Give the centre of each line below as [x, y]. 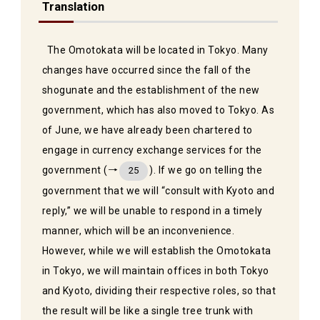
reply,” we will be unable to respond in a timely [152, 211]
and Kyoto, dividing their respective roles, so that [159, 291]
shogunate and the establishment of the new [151, 90]
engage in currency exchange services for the [152, 150]
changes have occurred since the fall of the [146, 70]
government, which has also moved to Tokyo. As [158, 110]
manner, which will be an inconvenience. [138, 231]
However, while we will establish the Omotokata [156, 251]
